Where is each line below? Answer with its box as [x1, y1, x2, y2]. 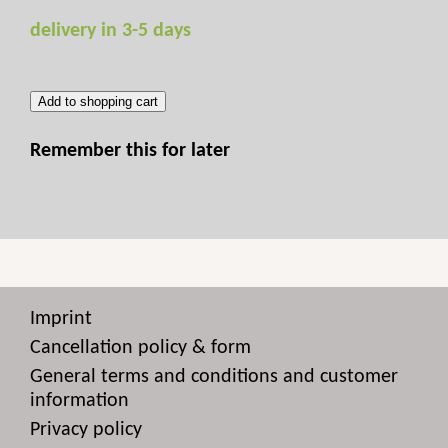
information [30, 391, 129, 412]
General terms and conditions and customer [30, 367, 398, 388]
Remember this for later [30, 141, 230, 162]
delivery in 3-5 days [30, 21, 191, 42]
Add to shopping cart [38, 94, 158, 110]
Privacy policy [30, 420, 142, 441]
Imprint [30, 309, 92, 330]
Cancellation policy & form [30, 338, 251, 359]
